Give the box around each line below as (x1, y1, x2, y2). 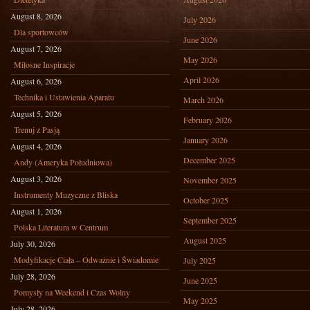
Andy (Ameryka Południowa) (14, 156, 112, 167)
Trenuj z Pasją (14, 124, 60, 135)
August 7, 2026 (10, 43, 62, 54)
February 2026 (183, 114, 232, 125)
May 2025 (183, 295, 217, 306)
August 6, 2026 (10, 75, 62, 86)
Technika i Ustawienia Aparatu (14, 91, 114, 102)
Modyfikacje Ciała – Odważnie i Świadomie (14, 254, 158, 265)
